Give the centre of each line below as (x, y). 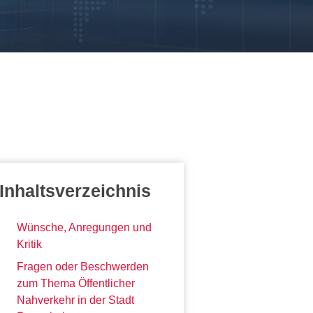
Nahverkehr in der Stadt (75, 300)
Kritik (29, 244)
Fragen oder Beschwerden (83, 266)
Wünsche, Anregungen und (84, 227)
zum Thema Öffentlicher (76, 283)
